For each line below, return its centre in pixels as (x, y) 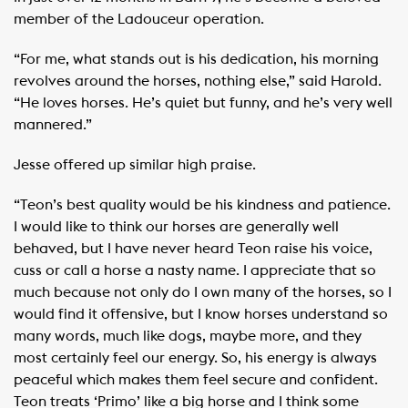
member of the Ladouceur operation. (139, 19)
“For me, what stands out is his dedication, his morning (196, 59)
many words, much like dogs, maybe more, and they (188, 336)
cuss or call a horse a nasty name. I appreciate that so (195, 270)
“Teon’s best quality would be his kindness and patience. (202, 204)
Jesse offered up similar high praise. (135, 164)
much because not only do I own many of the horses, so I (203, 292)
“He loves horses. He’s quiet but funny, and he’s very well (203, 102)
